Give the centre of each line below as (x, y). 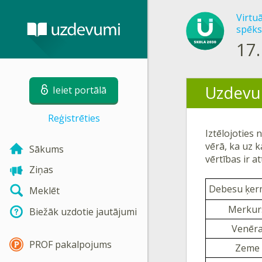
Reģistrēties (74, 118)
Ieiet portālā (80, 90)
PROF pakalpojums (70, 244)
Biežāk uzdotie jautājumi (83, 211)
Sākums (46, 149)
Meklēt (44, 191)
